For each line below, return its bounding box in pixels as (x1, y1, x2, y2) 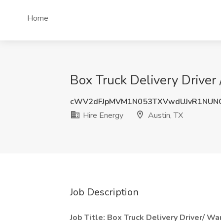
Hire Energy (81, 110, 123, 121)
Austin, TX (146, 110, 183, 121)
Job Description (70, 185, 139, 199)
